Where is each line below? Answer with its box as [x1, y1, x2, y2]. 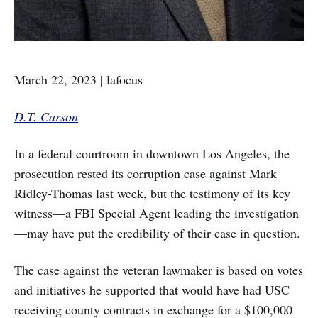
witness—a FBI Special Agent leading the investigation [14, 204, 299, 221]
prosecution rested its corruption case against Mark [14, 165, 277, 182]
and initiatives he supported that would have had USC [14, 281, 290, 298]
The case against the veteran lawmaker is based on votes [14, 261, 303, 278]
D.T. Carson [14, 108, 78, 125]
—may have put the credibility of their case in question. [14, 224, 300, 241]
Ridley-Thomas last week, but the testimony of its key [14, 185, 290, 202]
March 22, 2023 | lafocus [14, 71, 143, 88]
